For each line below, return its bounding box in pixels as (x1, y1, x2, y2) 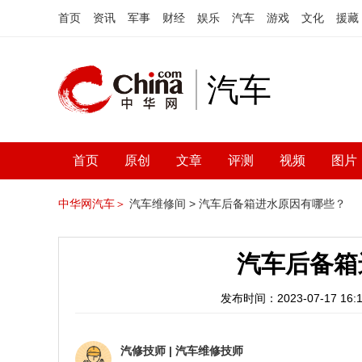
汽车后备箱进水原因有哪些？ (199, 197, 346, 210)
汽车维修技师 (175, 344, 243, 357)
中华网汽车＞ (58, 197, 126, 210)
